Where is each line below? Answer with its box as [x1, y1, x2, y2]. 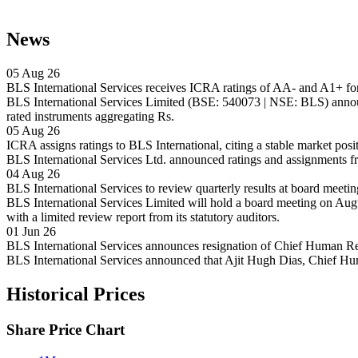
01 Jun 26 [6, 225, 56, 239]
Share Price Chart [6, 321, 125, 339]
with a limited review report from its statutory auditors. [6, 210, 280, 225]
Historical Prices [6, 284, 145, 305]
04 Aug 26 [6, 167, 60, 181]
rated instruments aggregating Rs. [6, 109, 174, 124]
